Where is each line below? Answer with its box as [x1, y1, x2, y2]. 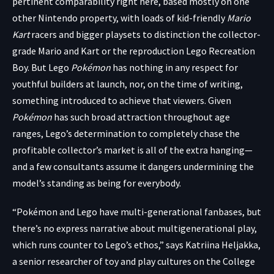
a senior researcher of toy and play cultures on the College [12, 254, 255, 267]
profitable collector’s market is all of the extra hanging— [12, 143, 253, 156]
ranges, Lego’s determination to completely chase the [12, 127, 240, 139]
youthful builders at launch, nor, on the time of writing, [12, 77, 243, 90]
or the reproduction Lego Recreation [100, 44, 255, 57]
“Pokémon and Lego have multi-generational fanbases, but [12, 205, 261, 218]
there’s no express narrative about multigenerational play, [12, 221, 257, 234]
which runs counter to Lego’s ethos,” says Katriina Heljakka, [12, 238, 261, 251]
